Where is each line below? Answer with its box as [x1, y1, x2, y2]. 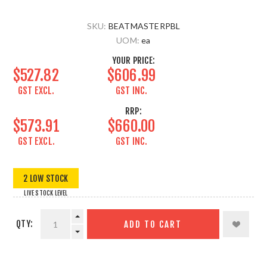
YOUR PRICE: [111, 55, 156, 66]
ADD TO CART [124, 218, 182, 230]
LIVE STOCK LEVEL [24, 190, 68, 197]
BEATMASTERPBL [108, 21, 181, 31]
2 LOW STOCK [23, 173, 69, 184]
